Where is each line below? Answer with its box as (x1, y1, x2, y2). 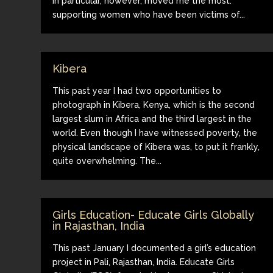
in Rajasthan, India (52, 219, 145, 232)
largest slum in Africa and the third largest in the (52, 113, 252, 124)
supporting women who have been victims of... (52, 9, 246, 19)
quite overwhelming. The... (52, 155, 162, 166)
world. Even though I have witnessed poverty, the (52, 127, 258, 138)
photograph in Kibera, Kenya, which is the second (52, 99, 255, 110)
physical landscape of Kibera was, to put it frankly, (52, 141, 260, 152)
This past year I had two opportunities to (52, 85, 222, 96)
